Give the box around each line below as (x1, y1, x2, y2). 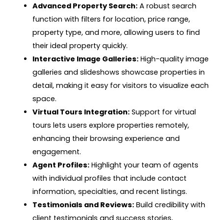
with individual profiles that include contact (32, 173, 187, 183)
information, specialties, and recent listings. (32, 186, 188, 196)
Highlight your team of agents (89, 160, 199, 170)
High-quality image (138, 54, 209, 64)
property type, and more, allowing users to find (32, 27, 200, 37)
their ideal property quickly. (32, 40, 128, 51)
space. (32, 93, 57, 104)
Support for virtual (130, 107, 196, 117)
